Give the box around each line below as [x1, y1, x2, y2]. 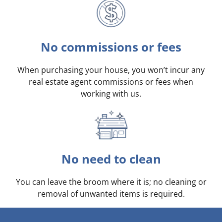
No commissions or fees [41, 39, 181, 55]
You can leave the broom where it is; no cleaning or [15, 176, 207, 188]
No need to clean [61, 151, 161, 167]
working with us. [81, 88, 141, 100]
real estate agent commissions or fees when [29, 76, 193, 88]
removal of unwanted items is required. [37, 188, 185, 200]
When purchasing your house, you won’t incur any [17, 64, 205, 76]
